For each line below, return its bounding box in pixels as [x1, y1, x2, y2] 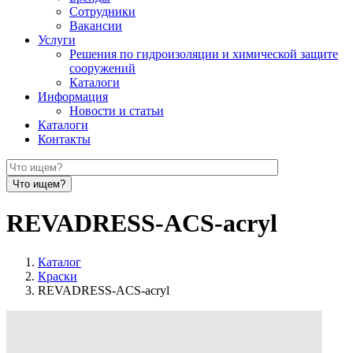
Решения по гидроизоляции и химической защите [69, 47, 338, 61]
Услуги [38, 33, 76, 46]
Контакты [38, 132, 91, 146]
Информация [38, 90, 108, 103]
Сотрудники [69, 5, 136, 18]
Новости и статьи [69, 104, 164, 117]
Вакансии [69, 19, 122, 32]
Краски [38, 269, 77, 283]
